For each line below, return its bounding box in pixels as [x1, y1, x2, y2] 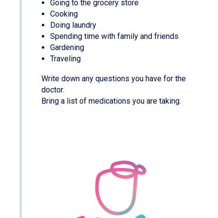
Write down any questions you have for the [41, 74, 186, 84]
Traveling [50, 54, 81, 64]
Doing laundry [50, 20, 96, 30]
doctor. [41, 85, 64, 95]
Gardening [50, 43, 84, 53]
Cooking [50, 9, 78, 19]
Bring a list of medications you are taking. [41, 96, 181, 106]
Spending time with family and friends [50, 32, 179, 41]
